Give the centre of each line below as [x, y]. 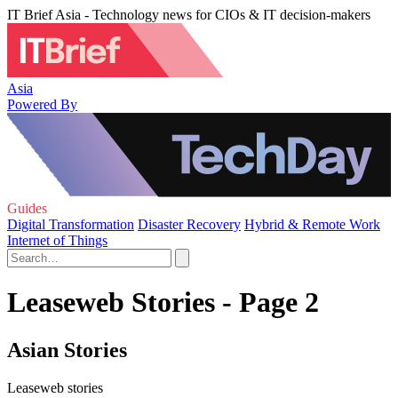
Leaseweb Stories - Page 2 [163, 302]
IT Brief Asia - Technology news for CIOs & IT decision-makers [189, 15]
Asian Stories [67, 350]
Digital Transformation [71, 224]
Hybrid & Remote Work [312, 224]
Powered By [42, 104]
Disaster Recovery [189, 224]
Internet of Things [57, 240]
